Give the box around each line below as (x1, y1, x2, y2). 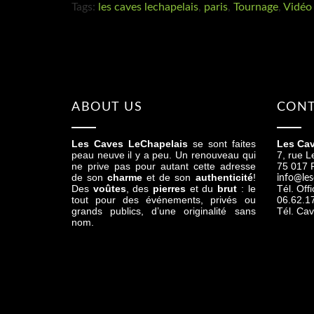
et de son (142, 172, 196, 183)
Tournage (233, 1, 278, 13)
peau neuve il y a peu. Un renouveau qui (71, 149, 256, 161)
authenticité (195, 172, 253, 183)
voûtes (93, 183, 126, 194)
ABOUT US (71, 101, 142, 114)
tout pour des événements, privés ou (71, 194, 256, 205)
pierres (153, 183, 186, 194)
